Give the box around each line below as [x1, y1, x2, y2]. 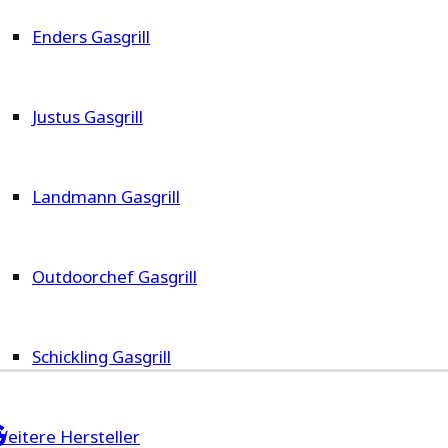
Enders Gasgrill [32, 25, 150, 49]
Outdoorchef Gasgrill [32, 265, 197, 289]
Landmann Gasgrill [32, 185, 180, 209]
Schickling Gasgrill [32, 345, 171, 369]
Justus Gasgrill [32, 105, 143, 129]
